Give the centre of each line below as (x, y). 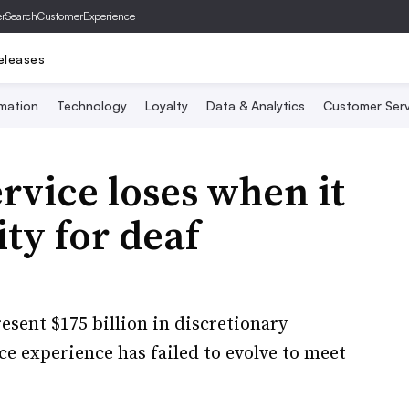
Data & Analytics (255, 105)
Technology (91, 105)
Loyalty (166, 105)
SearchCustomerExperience (70, 16)
